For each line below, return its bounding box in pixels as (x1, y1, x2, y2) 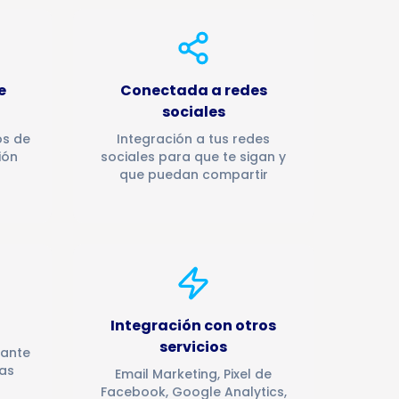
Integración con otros (110, 315, 276, 336)
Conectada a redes (119, 80, 267, 101)
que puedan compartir (118, 166, 268, 183)
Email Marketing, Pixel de (115, 365, 272, 383)
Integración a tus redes (117, 130, 270, 148)
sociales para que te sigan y (101, 148, 286, 166)
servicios (159, 337, 227, 357)
